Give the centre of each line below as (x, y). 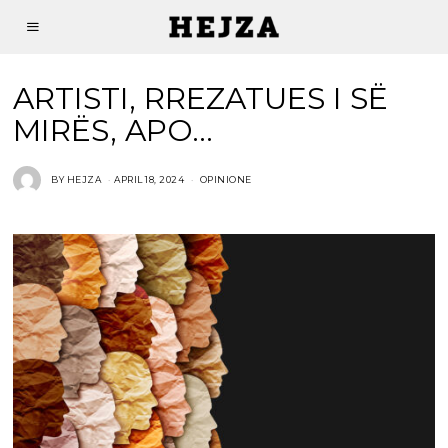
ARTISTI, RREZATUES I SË (201, 98)
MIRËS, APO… (113, 130)
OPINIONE (225, 179)
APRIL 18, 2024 (149, 179)
